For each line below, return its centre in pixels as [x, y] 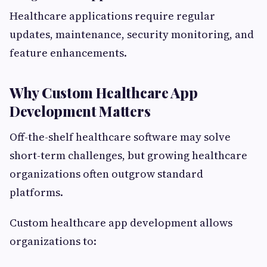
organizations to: [53, 241]
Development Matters [80, 111]
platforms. [36, 193]
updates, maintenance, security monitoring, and [132, 35]
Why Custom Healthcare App [104, 93]
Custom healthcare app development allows [121, 223]
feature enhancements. [68, 53]
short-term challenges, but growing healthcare [128, 156]
